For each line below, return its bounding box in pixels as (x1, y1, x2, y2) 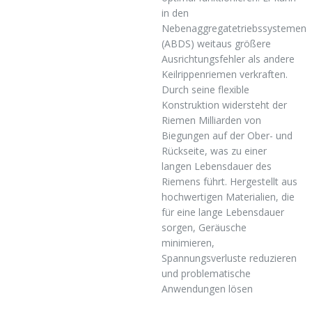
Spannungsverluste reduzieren (162, 251, 297, 265)
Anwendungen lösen (162, 281, 253, 295)
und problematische (162, 266, 251, 280)
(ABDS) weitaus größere (162, 36, 272, 50)
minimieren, (162, 235, 215, 249)
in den (162, 6, 189, 19)
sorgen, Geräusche (162, 220, 247, 234)
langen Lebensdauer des (162, 159, 272, 173)
